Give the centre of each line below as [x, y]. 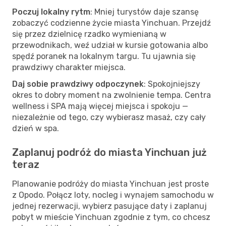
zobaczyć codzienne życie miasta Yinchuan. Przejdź [111, 23]
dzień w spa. [36, 128]
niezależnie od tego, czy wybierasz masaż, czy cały [109, 117]
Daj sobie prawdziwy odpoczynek [78, 84]
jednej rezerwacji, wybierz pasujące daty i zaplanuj [109, 206]
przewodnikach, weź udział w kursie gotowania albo [110, 45]
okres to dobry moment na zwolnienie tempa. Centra [111, 95]
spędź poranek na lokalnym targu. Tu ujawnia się [104, 56]
